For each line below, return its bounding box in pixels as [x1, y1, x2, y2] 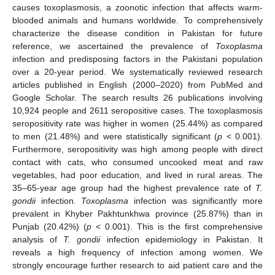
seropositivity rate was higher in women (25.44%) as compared [12, 118, 263, 128]
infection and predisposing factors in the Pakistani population [12, 53, 263, 64]
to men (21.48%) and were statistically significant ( [12, 131, 218, 141]
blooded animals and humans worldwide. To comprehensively [12, 15, 263, 25]
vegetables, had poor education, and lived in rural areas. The [12, 169, 263, 180]
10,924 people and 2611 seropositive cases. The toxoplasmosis [12, 105, 263, 115]
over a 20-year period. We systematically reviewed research [12, 66, 263, 77]
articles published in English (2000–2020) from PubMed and [12, 79, 263, 90]
